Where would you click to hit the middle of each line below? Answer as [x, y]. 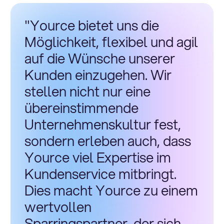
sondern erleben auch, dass [107, 141]
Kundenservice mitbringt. [100, 174]
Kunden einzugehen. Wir [98, 75]
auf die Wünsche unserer [99, 58]
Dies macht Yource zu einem [111, 190]
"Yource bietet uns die [91, 25]
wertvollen [58, 207]
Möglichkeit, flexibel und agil [111, 42]
